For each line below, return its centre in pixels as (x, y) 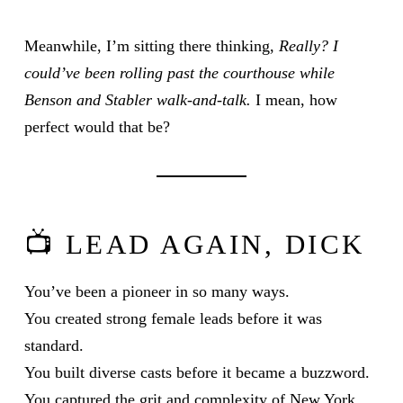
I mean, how (294, 100)
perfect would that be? (97, 127)
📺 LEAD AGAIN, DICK (194, 244)
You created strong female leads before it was (173, 319)
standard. (54, 346)
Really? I (308, 46)
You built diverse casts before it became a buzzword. (197, 373)
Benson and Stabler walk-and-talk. (137, 100)
